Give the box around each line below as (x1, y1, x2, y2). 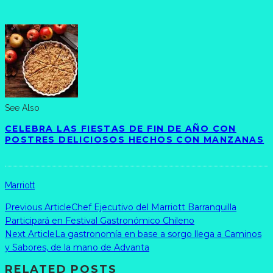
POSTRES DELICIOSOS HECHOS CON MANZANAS (5, 134, 264, 146)
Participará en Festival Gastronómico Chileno (5, 215, 194, 227)
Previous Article (5, 202, 71, 213)
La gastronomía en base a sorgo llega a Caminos (55, 229, 261, 240)
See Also (5, 103, 40, 113)
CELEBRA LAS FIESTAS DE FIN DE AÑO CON (5, 123, 236, 135)
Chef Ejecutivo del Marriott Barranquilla (71, 202, 236, 213)
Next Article (5, 229, 55, 240)
